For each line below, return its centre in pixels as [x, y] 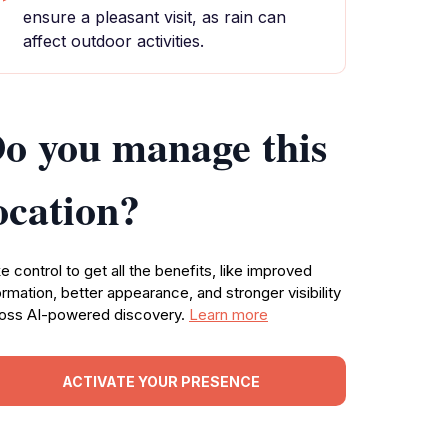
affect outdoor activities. [113, 41]
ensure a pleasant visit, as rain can [154, 17]
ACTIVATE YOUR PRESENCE [161, 381]
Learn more [228, 314]
